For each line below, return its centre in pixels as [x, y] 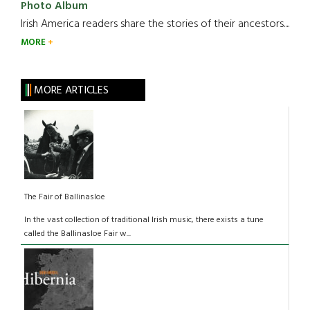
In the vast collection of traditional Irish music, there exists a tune [144, 220]
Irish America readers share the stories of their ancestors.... [155, 24]
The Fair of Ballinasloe [65, 197]
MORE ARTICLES [71, 90]
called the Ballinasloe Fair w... [77, 234]
